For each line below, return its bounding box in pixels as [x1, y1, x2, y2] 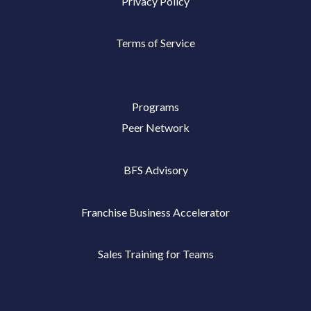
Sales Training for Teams [97, 247, 214, 261]
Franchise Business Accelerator [81, 205, 230, 219]
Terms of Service [116, 36, 195, 50]
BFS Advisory [123, 162, 188, 176]
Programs [132, 99, 179, 113]
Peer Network [121, 120, 190, 134]
